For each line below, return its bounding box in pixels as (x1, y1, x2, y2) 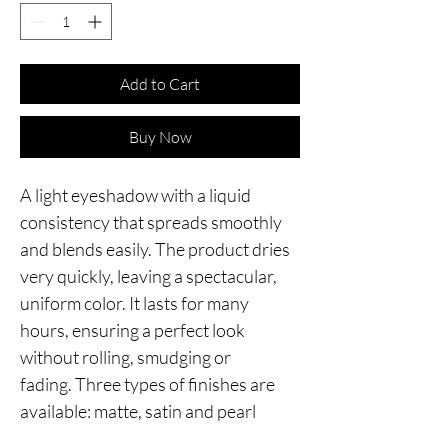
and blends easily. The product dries (20, 237, 290, 260)
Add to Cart (120, 73, 200, 94)
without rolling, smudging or (20, 345, 231, 368)
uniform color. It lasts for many (20, 291, 249, 314)
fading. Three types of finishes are (20, 372, 275, 395)
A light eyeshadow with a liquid (20, 183, 251, 206)
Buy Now (128, 126, 192, 147)
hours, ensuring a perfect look (20, 318, 245, 341)
